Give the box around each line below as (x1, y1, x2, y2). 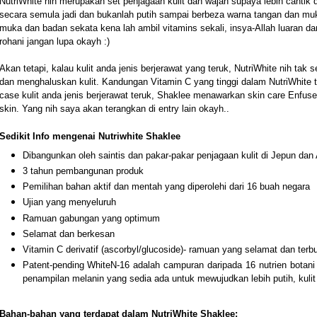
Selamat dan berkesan (22, 228, 115, 239)
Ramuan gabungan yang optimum (22, 212, 160, 224)
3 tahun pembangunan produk (22, 165, 144, 176)
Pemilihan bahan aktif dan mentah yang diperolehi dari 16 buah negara (22, 181, 310, 192)
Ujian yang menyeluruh (22, 197, 116, 208)
